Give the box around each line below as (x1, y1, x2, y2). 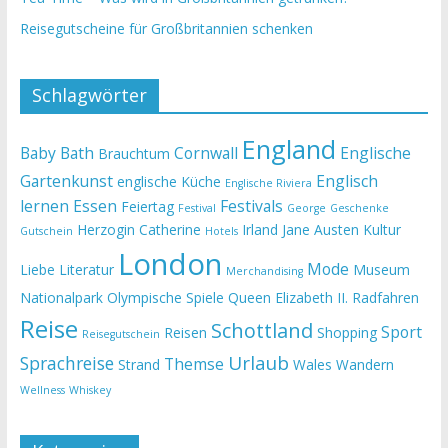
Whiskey (68, 383, 111, 397)
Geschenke (329, 201, 389, 215)
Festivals (219, 195, 283, 217)
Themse (163, 353, 224, 375)
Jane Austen (281, 220, 359, 239)
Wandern (335, 355, 394, 374)
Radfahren (351, 288, 419, 307)
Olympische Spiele (106, 288, 224, 307)
